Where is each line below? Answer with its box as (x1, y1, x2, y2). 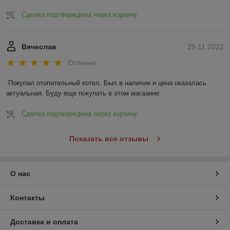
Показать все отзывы (69, 135, 148, 143)
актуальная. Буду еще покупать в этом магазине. (6, 89, 161, 98)
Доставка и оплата (10, 218, 78, 226)
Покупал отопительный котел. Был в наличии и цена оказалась (8, 79, 206, 87)
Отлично (68, 59, 97, 67)
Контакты (10, 194, 45, 202)
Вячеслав (22, 42, 56, 51)
